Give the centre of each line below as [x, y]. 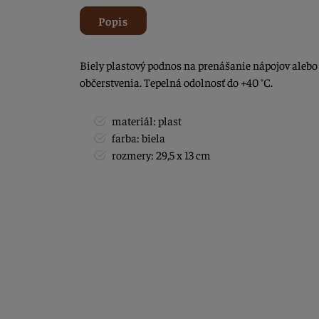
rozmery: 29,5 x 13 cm [161, 155]
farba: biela [138, 138]
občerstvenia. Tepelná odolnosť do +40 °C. [177, 82]
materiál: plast [147, 121]
